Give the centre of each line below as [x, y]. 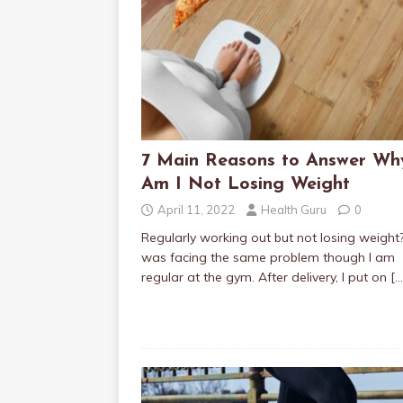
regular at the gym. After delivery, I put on [266, 277]
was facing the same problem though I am [268, 257]
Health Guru [294, 210]
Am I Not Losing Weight [246, 184]
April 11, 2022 [196, 210]
